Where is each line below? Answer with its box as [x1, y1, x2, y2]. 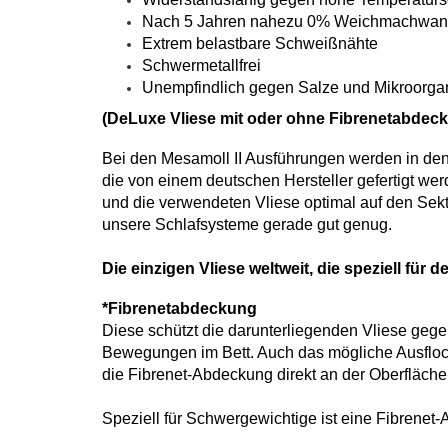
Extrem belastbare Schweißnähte [142, 35, 378, 52]
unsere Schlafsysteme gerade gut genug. [102, 216, 392, 233]
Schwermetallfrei [142, 57, 261, 74]
